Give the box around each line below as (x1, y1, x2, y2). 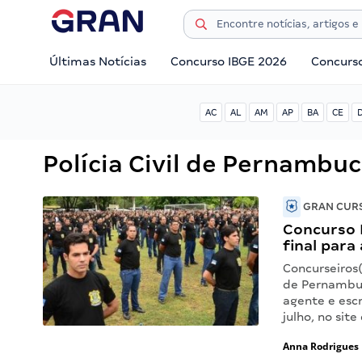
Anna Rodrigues (283, 339, 360, 353)
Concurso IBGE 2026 (170, 55, 288, 68)
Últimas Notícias (49, 55, 146, 68)
